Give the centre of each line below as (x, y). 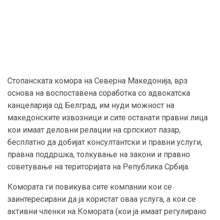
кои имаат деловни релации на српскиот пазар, (94, 130)
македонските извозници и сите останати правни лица (108, 117)
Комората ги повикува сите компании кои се (90, 187)
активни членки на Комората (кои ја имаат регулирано (107, 211)
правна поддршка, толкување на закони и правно (99, 154)
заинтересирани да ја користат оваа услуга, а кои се (102, 199)
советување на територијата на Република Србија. (98, 166)
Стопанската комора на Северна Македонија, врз (97, 81)
